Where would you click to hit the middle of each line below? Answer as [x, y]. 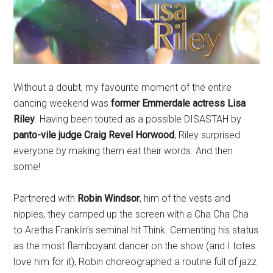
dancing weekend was [62, 103]
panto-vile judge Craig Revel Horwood [94, 135]
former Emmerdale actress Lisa [179, 103]
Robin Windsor [108, 198]
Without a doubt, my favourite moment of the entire [123, 87]
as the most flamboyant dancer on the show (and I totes [135, 246]
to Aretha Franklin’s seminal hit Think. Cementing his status [136, 230]
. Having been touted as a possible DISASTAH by [138, 119]
